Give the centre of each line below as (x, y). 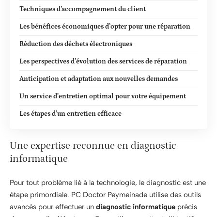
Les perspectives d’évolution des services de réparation (103, 61)
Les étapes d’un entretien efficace (70, 114)
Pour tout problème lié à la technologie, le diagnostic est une (108, 182)
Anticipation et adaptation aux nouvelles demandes (99, 79)
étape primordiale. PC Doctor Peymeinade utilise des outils (105, 194)
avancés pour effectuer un (53, 207)
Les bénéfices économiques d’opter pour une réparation (105, 26)
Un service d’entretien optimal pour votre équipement (103, 96)
